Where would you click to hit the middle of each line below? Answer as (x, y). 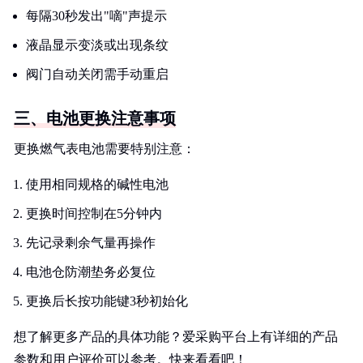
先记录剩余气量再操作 (91, 243)
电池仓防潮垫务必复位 (91, 272)
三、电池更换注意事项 (95, 118)
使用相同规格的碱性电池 (97, 184)
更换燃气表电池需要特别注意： (105, 149)
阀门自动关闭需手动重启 (97, 74)
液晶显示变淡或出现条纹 (97, 45)
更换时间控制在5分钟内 (94, 214)
